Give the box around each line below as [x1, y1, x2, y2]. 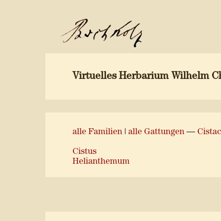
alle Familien [73, 128, 122, 136]
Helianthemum [73, 158, 130, 165]
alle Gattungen [128, 128, 184, 136]
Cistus [73, 148, 97, 155]
